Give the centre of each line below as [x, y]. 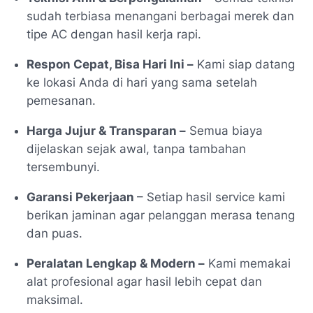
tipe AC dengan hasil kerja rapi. [114, 35]
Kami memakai [248, 264]
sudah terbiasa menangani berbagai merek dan [160, 16]
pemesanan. [61, 101]
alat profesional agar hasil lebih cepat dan [144, 282]
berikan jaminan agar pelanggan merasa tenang [161, 216]
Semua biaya [224, 131]
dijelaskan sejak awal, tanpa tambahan [136, 149]
